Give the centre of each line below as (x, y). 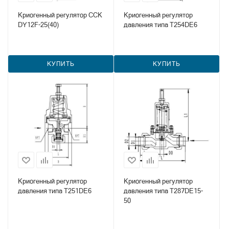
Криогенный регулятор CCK (60, 15)
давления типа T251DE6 (55, 191)
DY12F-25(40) (38, 25)
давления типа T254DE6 (161, 25)
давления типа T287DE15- (163, 191)
